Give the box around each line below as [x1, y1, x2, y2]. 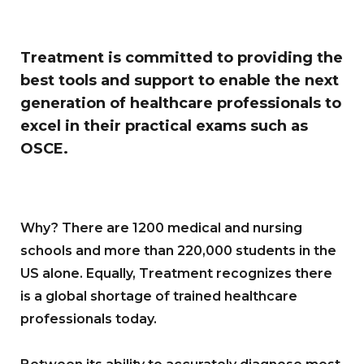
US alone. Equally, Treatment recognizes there [20, 266, 332, 282]
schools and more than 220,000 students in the [20, 243, 336, 259]
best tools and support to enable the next [20, 71, 339, 90]
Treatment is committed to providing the [20, 49, 343, 67]
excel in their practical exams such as [20, 117, 308, 136]
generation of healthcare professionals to [20, 94, 341, 113]
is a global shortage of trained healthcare [20, 288, 297, 305]
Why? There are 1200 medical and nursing [20, 220, 302, 236]
